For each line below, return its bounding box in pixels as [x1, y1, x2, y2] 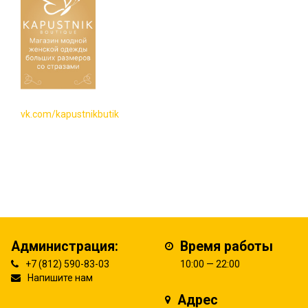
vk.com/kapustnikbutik [21, 109, 119, 120]
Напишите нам [27, 272, 93, 284]
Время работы [180, 239, 273, 255]
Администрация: [11, 239, 118, 255]
